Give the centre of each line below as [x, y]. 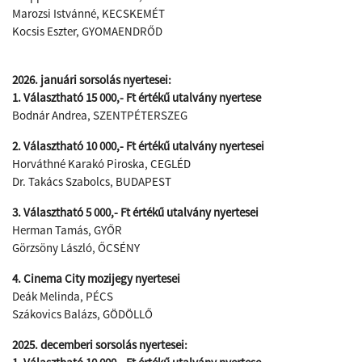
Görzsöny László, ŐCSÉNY [76, 248]
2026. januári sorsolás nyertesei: [92, 80]
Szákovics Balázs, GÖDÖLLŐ [82, 314]
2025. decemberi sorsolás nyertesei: [100, 345]
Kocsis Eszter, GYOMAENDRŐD [87, 31]
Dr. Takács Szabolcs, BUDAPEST [92, 181]
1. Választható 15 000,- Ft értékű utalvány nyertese [137, 97]
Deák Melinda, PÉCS [63, 296]
